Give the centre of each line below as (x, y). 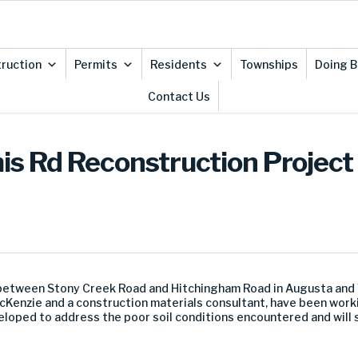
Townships (268, 64)
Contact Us (179, 96)
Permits (95, 64)
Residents (178, 64)
